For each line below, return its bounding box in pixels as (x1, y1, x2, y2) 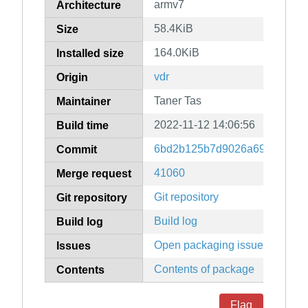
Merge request (56, 168, 131, 180)
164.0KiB (154, 47, 199, 59)
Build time (56, 120, 109, 132)
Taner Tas (154, 95, 201, 107)
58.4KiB (154, 23, 193, 35)
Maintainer (56, 96, 111, 108)
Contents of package (154, 263, 254, 276)
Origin (56, 71, 88, 84)
